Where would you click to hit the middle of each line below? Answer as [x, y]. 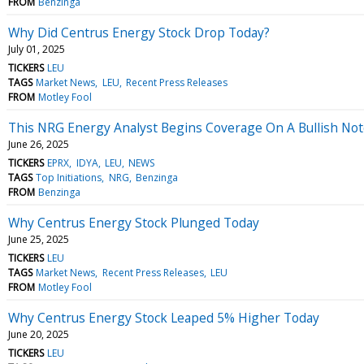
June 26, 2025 [39, 144]
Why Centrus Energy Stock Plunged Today [134, 222]
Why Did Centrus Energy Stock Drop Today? [139, 32]
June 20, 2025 [39, 334]
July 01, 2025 [37, 49]
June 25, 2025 [39, 239]
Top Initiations [69, 177]
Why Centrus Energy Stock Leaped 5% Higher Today [164, 317]
